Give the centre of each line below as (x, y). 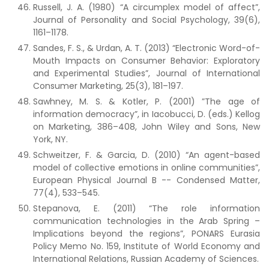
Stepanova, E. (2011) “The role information (147, 208)
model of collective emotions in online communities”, (147, 168)
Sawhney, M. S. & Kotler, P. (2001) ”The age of (147, 101)
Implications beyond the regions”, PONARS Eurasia (147, 234)
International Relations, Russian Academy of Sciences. (146, 259)
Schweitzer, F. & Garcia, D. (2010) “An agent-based (147, 155)
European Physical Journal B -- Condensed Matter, (147, 180)
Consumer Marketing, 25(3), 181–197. (108, 86)
